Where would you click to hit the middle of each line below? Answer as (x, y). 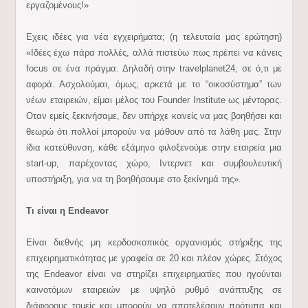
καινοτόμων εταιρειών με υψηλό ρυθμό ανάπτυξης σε (154, 290)
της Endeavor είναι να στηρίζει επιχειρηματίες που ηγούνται (154, 274)
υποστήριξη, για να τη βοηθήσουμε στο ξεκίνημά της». (133, 179)
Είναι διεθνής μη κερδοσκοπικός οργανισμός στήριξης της (154, 242)
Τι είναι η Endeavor (67, 211)
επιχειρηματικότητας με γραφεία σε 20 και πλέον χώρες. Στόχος (154, 258)
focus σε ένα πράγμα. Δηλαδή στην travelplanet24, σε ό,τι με (154, 68)
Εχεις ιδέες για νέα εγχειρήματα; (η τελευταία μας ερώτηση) (154, 37)
